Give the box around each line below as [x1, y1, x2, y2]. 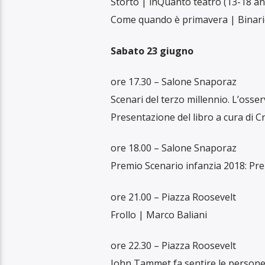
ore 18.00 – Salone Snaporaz [110, 141, 237, 155]
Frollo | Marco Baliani [110, 208, 207, 221]
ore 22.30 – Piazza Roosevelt [110, 239, 236, 253]
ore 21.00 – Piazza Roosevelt [110, 190, 236, 203]
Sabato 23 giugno [110, 44, 193, 57]
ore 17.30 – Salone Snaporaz [110, 75, 237, 88]
